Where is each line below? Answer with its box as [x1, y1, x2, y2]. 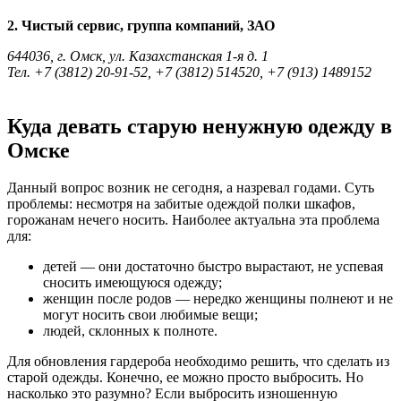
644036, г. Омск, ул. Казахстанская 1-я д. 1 [7, 47, 269, 64]
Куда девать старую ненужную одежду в [7, 114, 392, 138]
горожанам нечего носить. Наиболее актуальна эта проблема [7, 212, 380, 228]
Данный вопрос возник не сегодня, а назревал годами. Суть [7, 180, 374, 196]
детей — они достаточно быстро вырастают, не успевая [43, 259, 383, 275]
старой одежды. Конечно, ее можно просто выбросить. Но [7, 370, 363, 386]
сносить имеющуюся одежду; [43, 275, 222, 291]
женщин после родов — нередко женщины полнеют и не [43, 291, 393, 307]
